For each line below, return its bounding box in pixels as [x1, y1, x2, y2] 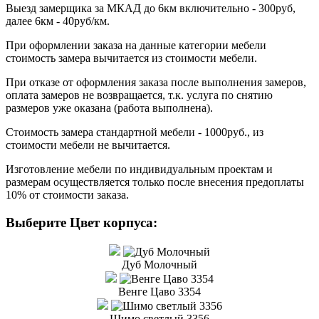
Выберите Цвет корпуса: [6, 215, 157, 231]
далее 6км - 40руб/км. [6, 15, 110, 28]
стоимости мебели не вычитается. [6, 139, 170, 152]
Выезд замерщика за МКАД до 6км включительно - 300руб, [6, 2, 296, 15]
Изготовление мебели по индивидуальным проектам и [6, 163, 273, 176]
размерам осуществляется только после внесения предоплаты [6, 176, 304, 189]
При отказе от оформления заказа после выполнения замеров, [6, 76, 306, 89]
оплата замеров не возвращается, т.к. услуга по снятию [6, 89, 273, 102]
